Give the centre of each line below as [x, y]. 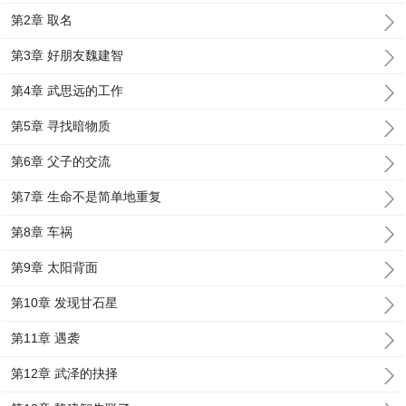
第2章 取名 [42, 20]
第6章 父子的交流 [61, 161]
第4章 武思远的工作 [68, 91]
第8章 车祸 [42, 232]
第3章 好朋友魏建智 [68, 55]
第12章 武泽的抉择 [65, 373]
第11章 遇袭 [46, 338]
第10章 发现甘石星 [65, 303]
